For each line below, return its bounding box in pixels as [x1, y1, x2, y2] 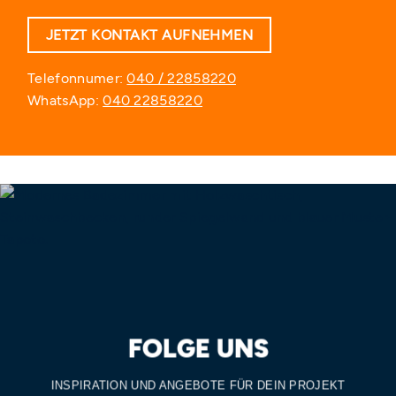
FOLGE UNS [127, 332, 269, 363]
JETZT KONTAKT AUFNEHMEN [45, 27, 254, 44]
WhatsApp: [27, 91, 103, 109]
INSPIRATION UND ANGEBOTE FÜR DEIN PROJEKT [50, 378, 346, 392]
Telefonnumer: [27, 69, 127, 87]
